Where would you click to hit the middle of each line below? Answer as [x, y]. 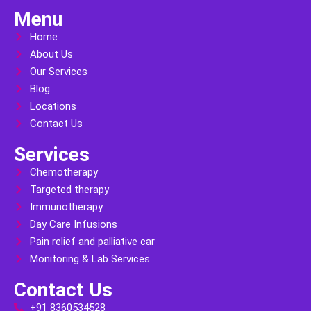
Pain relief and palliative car [92, 241]
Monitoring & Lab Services [90, 259]
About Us [51, 54]
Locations [53, 106]
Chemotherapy [64, 172]
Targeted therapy [69, 189]
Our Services [58, 71]
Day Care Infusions [73, 224]
